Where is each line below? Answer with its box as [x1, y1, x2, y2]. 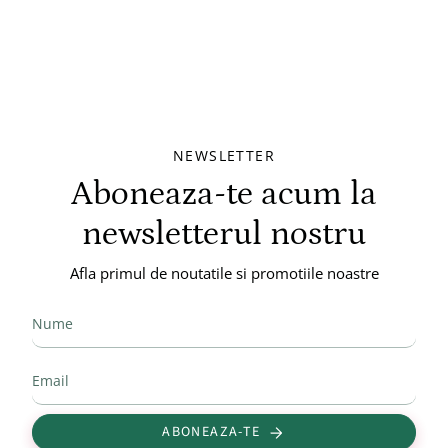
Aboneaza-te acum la [71, 175, 377, 214]
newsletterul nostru [82, 215, 366, 254]
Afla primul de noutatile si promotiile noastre [69, 263, 379, 284]
